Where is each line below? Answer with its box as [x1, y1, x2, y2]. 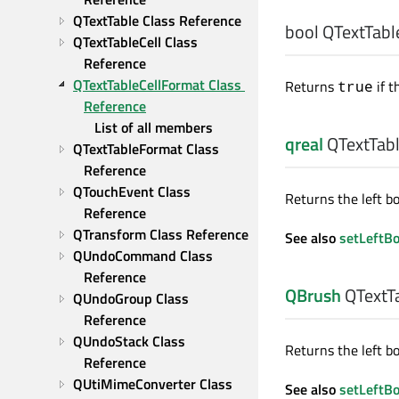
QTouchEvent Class [73, 181, 191, 202]
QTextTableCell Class [73, 31, 198, 53]
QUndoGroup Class [73, 288, 189, 309]
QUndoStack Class [73, 330, 185, 352]
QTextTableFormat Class [73, 138, 219, 159]
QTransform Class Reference [73, 224, 248, 245]
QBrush [285, 281, 341, 310]
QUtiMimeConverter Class [73, 373, 232, 395]
